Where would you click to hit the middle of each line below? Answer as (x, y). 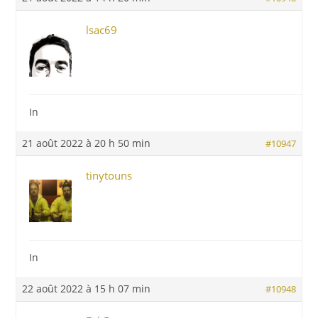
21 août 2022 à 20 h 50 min (87, 143)
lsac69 (102, 30)
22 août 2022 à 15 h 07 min (87, 289)
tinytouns (109, 175)
